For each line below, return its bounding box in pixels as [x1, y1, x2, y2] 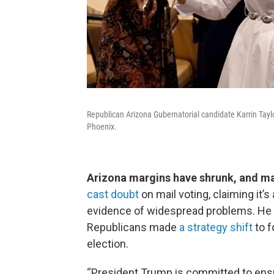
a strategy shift [179, 221, 253, 234]
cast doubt [87, 188, 139, 201]
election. [87, 237, 128, 251]
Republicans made [87, 221, 179, 234]
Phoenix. [87, 122, 117, 132]
